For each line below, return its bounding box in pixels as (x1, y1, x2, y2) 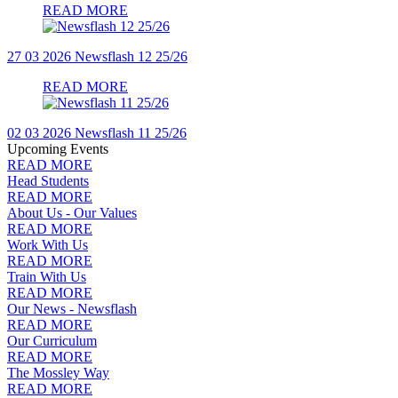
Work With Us (7, 236, 88, 252)
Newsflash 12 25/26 (75, 48, 187, 64)
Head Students (7, 172, 89, 188)
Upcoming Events (7, 140, 108, 156)
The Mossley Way (7, 364, 109, 380)
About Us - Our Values (7, 204, 137, 220)
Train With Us (7, 268, 86, 284)
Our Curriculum (7, 332, 97, 348)
